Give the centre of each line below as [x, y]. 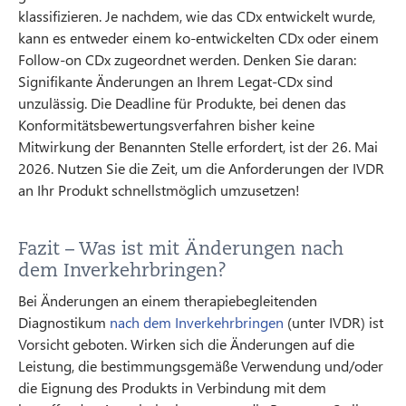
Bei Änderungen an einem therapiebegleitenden [168, 300]
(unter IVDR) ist [333, 322]
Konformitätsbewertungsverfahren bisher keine [166, 124]
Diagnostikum [64, 322]
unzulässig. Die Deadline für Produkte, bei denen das [182, 102]
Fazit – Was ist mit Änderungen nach [181, 248]
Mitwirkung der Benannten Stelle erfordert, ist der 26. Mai [198, 146]
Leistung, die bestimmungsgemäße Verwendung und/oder [201, 365]
